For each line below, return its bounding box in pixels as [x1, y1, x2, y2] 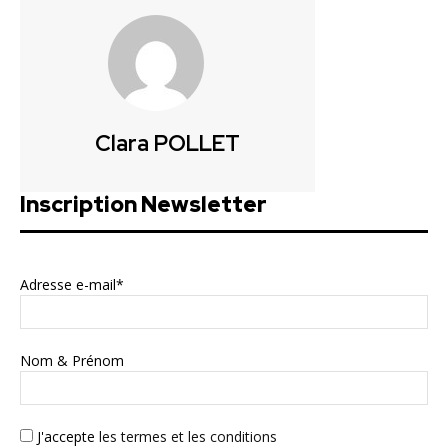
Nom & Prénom [20, 351, 124, 371]
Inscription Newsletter [20, 190, 267, 220]
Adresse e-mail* [20, 275, 124, 295]
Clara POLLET [95, 129, 240, 159]
